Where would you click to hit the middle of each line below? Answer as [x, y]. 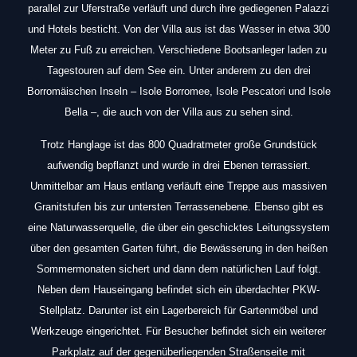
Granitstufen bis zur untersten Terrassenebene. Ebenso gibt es [178, 207]
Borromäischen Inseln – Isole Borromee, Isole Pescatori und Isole [178, 91]
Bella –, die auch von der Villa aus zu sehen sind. [178, 112]
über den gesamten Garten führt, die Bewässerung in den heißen [178, 248]
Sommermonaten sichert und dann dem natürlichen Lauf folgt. [178, 269]
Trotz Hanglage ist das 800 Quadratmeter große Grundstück [178, 145]
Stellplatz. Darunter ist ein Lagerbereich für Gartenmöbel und [178, 310]
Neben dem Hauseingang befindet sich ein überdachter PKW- [178, 290]
